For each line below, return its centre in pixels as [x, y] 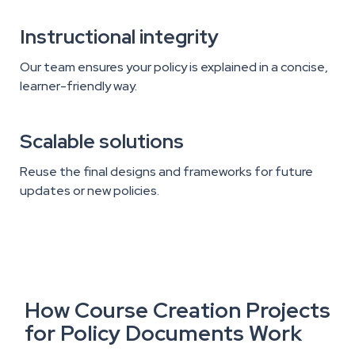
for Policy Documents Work [163, 334]
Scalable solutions [102, 142]
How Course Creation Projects [177, 311]
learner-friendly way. [78, 86]
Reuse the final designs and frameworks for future [166, 172]
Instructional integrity [119, 37]
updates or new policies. [90, 191]
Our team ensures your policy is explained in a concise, [174, 67]
